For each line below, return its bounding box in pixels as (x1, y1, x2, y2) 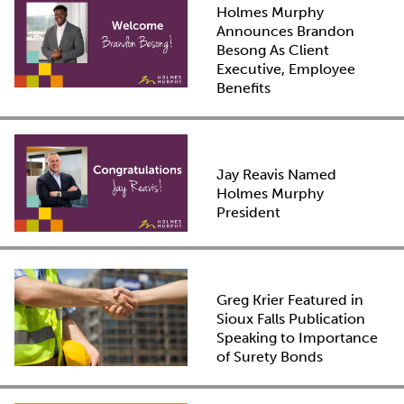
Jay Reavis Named (216, 166, 336, 184)
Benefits (216, 78, 271, 96)
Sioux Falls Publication (216, 309, 365, 327)
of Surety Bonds (216, 347, 323, 365)
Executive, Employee (216, 60, 355, 78)
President (216, 204, 280, 222)
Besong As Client (216, 41, 329, 59)
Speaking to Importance (216, 328, 378, 346)
